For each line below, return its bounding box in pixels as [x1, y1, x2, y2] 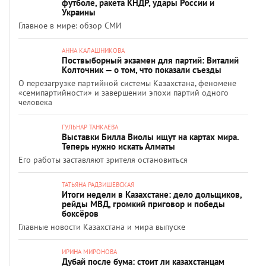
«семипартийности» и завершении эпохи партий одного [18, 87, 229, 98]
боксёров [62, 208, 99, 219]
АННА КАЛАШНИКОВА [62, 46, 125, 55]
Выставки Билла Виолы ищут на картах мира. [62, 131, 239, 142]
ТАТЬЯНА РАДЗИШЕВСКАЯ [62, 180, 134, 189]
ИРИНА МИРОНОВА [62, 248, 117, 256]
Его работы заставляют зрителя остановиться [18, 154, 188, 165]
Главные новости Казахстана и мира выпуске [18, 221, 185, 232]
